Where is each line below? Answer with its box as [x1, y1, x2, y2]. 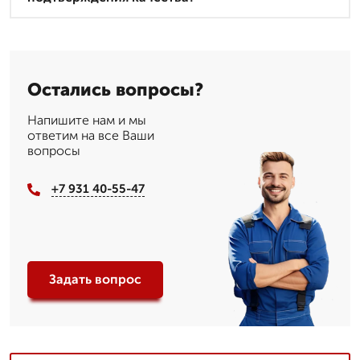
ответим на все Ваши [27, 128, 154, 144]
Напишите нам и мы [27, 112, 146, 129]
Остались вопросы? [27, 79, 203, 101]
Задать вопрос [49, 272, 141, 288]
